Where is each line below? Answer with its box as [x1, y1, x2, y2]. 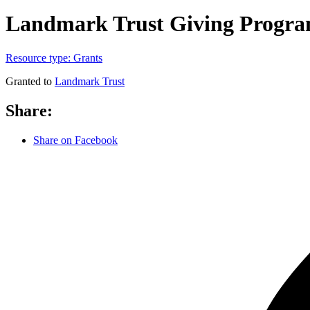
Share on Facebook [33, 134, 118, 146]
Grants [73, 51, 102, 64]
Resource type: [6, 51, 73, 64]
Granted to [6, 75, 55, 87]
